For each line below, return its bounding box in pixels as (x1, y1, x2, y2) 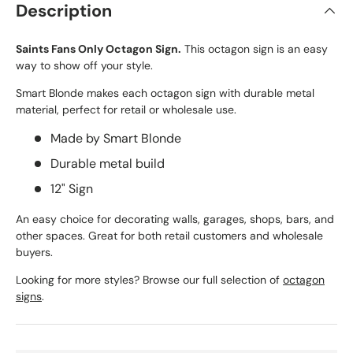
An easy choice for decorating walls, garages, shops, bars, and (16, 212, 334, 227)
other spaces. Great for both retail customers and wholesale (16, 229, 323, 243)
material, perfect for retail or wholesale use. (16, 102, 236, 117)
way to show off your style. (16, 58, 153, 73)
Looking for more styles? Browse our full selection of (16, 273, 283, 288)
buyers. (16, 245, 53, 260)
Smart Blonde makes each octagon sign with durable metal (16, 86, 314, 101)
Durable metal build (50, 155, 165, 173)
